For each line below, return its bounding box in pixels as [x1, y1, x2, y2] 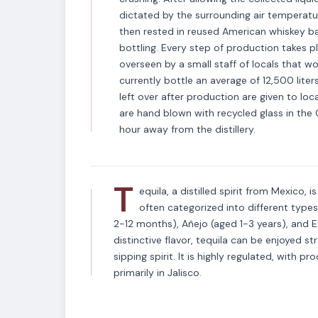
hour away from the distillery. [119, 123, 256, 136]
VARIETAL [114, 99, 168, 109]
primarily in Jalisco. [114, 266, 202, 279]
